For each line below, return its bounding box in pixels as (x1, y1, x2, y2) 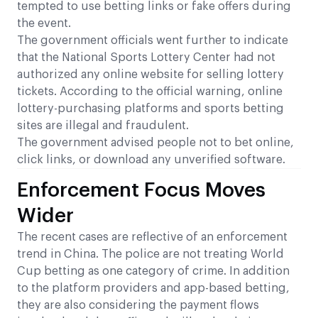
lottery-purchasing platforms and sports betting (17, 103, 284, 115)
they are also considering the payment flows (17, 300, 259, 312)
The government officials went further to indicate (17, 35, 288, 47)
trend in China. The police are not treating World (17, 248, 284, 261)
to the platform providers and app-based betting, (17, 283, 290, 295)
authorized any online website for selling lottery (17, 69, 284, 81)
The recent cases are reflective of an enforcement (17, 231, 287, 243)
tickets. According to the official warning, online (17, 86, 283, 98)
